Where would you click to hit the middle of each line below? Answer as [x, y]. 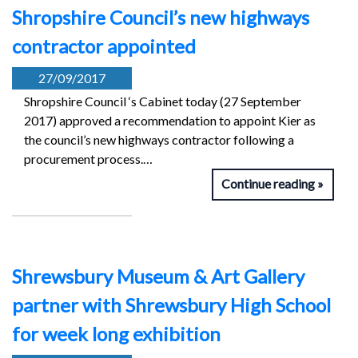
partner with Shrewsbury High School [171, 305]
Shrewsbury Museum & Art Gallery [158, 276]
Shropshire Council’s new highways [161, 18]
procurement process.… [88, 159]
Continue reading [268, 184]
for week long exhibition [116, 334]
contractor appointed [104, 46]
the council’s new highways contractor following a [159, 140]
